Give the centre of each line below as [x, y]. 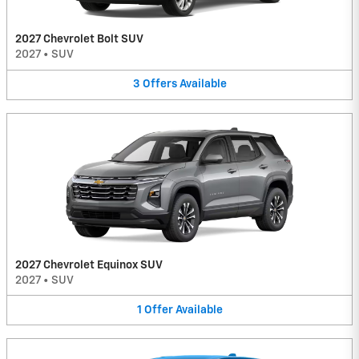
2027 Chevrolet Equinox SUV [89, 265]
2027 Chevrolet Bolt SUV [79, 40]
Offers [159, 85]
